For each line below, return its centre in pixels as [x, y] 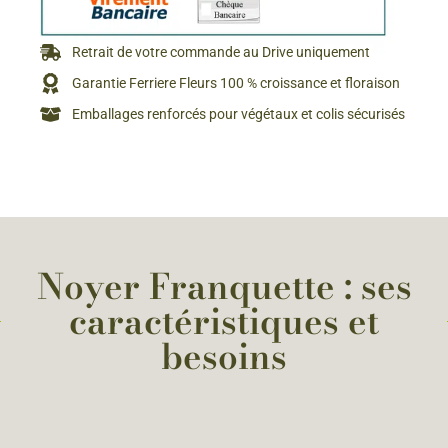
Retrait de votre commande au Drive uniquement [221, 52]
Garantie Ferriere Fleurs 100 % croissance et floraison [236, 83]
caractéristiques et [224, 322]
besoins [224, 357]
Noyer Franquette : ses [224, 287]
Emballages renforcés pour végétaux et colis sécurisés [239, 114]
